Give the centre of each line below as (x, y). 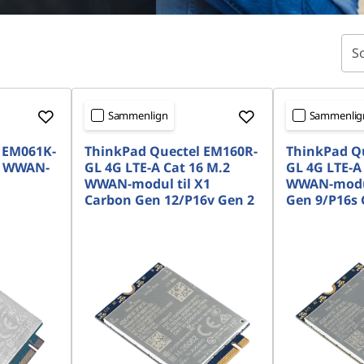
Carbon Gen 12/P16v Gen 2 (169, 200)
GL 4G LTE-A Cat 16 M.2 (157, 167)
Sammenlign (138, 115)
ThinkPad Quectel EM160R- (171, 151)
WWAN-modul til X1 (147, 184)
